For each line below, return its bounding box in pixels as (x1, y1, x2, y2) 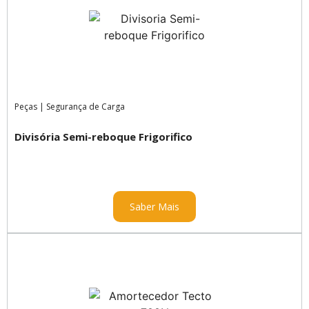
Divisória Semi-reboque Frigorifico (14, 130, 192, 144)
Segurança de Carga (46, 101, 125, 113)
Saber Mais (130, 199, 179, 213)
